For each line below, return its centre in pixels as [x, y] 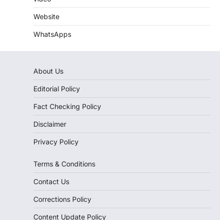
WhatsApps [52, 34]
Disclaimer [50, 124]
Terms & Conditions [64, 164]
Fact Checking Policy [67, 106]
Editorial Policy [57, 89]
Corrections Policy [62, 199]
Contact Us [51, 181]
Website [46, 16]
